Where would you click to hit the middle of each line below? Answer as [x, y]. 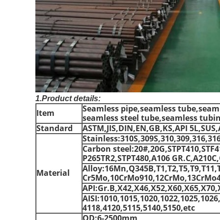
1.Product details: [68, 98]
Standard [55, 128]
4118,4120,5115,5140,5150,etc [139, 208]
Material [53, 173]
